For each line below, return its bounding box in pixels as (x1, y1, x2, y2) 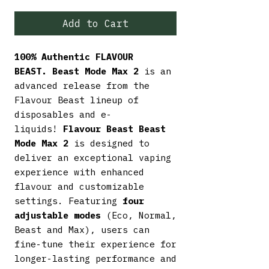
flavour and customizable (14, 180, 144, 192)
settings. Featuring (14, 195, 122, 207)
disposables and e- (14, 108, 112, 120)
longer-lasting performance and (14, 252, 177, 264)
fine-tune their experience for (14, 238, 177, 250)
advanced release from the (14, 79, 150, 91)
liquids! (14, 122, 63, 134)
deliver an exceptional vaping (14, 151, 171, 163)
